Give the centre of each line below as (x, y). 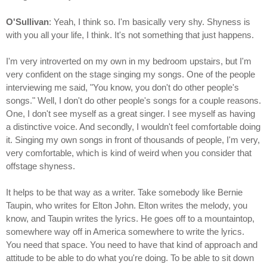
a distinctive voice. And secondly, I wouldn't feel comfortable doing (133, 127)
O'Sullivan (27, 22)
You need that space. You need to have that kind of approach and (132, 245)
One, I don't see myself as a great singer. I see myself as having (131, 114)
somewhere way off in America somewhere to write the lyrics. (125, 232)
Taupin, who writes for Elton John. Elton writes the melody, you (127, 206)
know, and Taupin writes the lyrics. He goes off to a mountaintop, (130, 219)
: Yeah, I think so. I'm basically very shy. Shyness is (150, 22)
